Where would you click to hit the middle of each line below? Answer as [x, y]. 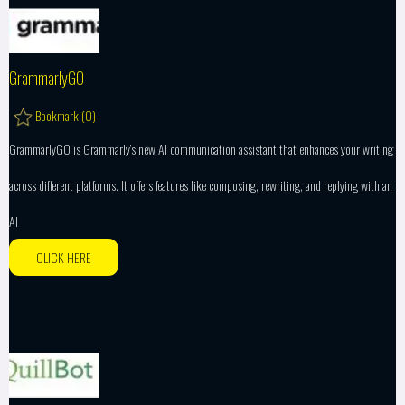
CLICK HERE [64, 258]
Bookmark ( [60, 115]
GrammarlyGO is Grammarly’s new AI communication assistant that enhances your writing [201, 149]
